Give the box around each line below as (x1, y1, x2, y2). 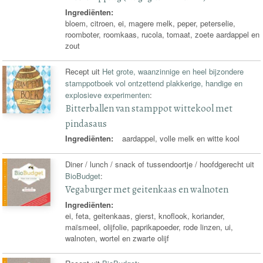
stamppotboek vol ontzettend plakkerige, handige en (65, 77, 243, 89)
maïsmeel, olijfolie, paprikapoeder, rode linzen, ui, (65, 221, 234, 232)
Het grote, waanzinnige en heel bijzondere (102, 65, 244, 77)
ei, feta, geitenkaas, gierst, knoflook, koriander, (65, 210, 225, 221)
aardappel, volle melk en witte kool (122, 133, 240, 144)
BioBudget (65, 170, 101, 181)
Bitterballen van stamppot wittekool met (65, 101, 233, 115)
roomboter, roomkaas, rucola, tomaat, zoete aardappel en (65, 28, 260, 40)
